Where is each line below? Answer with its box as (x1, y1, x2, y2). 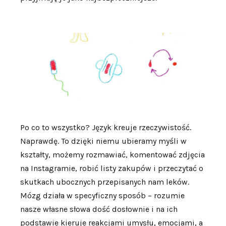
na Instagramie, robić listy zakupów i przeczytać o (20, 163, 203, 174)
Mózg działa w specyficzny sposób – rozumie (20, 191, 185, 201)
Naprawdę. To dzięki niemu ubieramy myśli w (20, 136, 187, 146)
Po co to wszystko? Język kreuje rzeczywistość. (20, 123, 191, 133)
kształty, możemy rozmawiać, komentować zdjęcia (20, 150, 205, 160)
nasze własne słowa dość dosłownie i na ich (20, 204, 178, 214)
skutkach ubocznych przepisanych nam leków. (20, 177, 189, 187)
